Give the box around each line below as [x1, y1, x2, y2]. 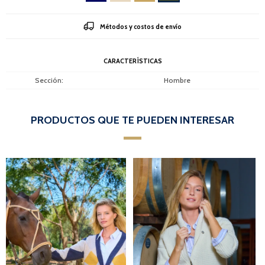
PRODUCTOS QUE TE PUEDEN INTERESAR [31, 113, 234, 127]
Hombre [163, 75, 190, 85]
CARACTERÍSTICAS [103, 56, 162, 65]
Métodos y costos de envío [100, 22, 182, 31]
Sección [34, 75, 62, 85]
